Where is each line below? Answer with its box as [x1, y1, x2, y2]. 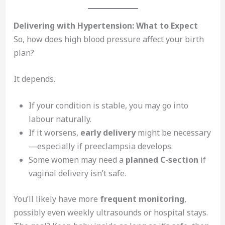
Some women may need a [28, 154, 126, 166]
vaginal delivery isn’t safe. [28, 168, 126, 179]
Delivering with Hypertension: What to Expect [13, 20, 198, 31]
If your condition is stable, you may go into [28, 100, 188, 111]
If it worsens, [28, 127, 80, 139]
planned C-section [125, 154, 198, 166]
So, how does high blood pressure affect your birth [13, 33, 204, 45]
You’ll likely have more [13, 193, 100, 205]
